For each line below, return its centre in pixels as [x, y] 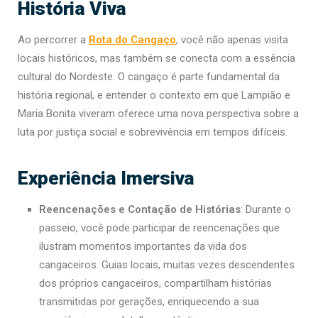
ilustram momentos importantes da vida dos [143, 246]
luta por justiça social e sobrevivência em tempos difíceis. [153, 132]
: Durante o [266, 209]
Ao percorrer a [53, 39]
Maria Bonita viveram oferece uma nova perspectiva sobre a [158, 113]
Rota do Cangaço [132, 39]
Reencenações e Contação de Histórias [140, 209]
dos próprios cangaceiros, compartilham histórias [155, 283]
